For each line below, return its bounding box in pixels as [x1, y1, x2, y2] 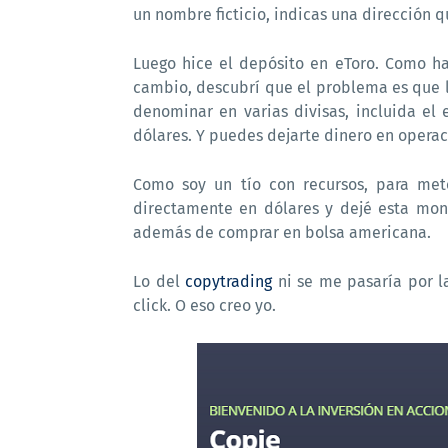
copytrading [185, 272, 273, 291]
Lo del [133, 272, 186, 291]
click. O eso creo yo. [133, 296, 276, 315]
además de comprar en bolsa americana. [133, 223, 431, 242]
